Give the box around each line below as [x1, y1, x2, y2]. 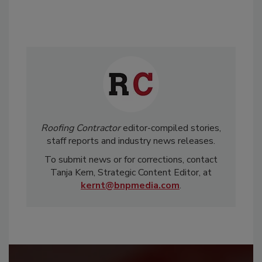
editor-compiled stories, [120, 121, 221, 135]
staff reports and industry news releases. [47, 134, 215, 147]
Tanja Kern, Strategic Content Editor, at [50, 166, 212, 179]
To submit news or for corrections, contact [44, 153, 218, 166]
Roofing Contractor [41, 121, 120, 135]
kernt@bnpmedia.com [81, 178, 180, 192]
